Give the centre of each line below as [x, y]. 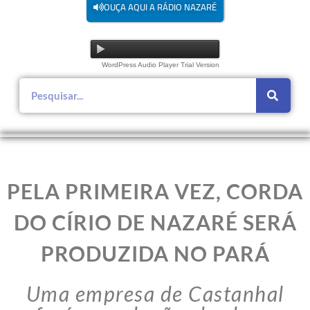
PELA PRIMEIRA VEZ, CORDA [155, 191]
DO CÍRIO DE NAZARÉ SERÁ [155, 222]
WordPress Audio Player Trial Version [160, 65]
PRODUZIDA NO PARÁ [155, 254]
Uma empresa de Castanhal [155, 294]
